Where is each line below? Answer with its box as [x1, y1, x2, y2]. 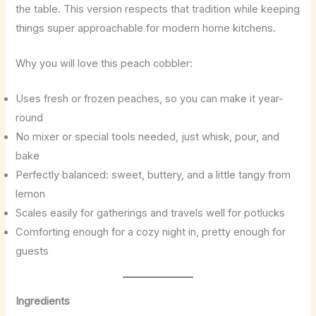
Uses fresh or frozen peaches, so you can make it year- [16, 92, 284, 106]
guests [16, 245, 49, 258]
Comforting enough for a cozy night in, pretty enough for [16, 226, 286, 239]
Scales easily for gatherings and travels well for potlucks [16, 207, 286, 220]
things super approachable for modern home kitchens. [16, 21, 276, 35]
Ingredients [16, 295, 71, 308]
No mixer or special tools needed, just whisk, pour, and [16, 130, 280, 144]
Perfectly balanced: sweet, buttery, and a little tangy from [16, 169, 291, 182]
